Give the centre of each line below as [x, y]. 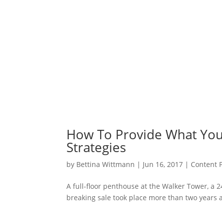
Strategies [96, 147]
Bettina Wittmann [106, 165]
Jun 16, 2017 [163, 165]
